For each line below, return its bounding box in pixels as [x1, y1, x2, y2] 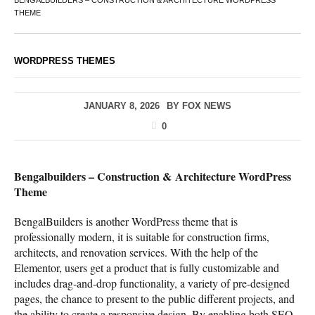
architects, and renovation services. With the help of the [14, 244, 258, 259]
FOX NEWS [182, 101, 231, 112]
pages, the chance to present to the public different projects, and [14, 290, 295, 306]
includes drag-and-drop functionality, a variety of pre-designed [14, 275, 290, 290]
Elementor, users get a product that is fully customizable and [14, 259, 279, 275]
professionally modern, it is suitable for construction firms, [14, 229, 269, 244]
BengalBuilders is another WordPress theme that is [14, 213, 238, 229]
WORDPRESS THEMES [14, 56, 115, 67]
